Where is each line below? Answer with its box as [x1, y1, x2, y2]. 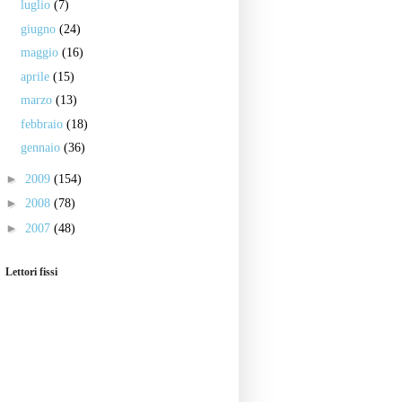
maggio [20, 46, 62, 59]
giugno [20, 22, 59, 36]
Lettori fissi [5, 266, 57, 278]
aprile [20, 69, 53, 83]
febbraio [20, 117, 66, 131]
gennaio [20, 141, 64, 154]
